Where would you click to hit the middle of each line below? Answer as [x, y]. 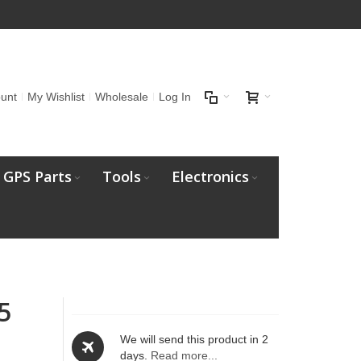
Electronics [210, 176]
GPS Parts [37, 176]
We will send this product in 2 [195, 339]
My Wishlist [56, 97]
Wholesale [122, 97]
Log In [175, 97]
